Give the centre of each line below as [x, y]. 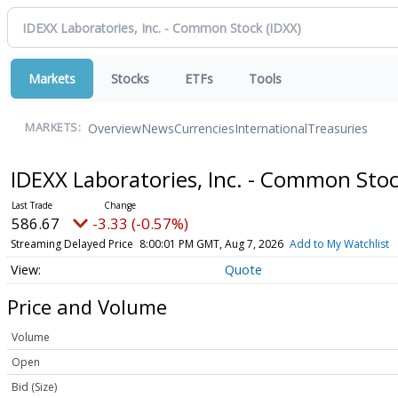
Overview [115, 128]
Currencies [204, 128]
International [271, 128]
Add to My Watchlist [339, 244]
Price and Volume [87, 306]
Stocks [130, 79]
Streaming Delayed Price [72, 244]
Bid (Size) [34, 387]
